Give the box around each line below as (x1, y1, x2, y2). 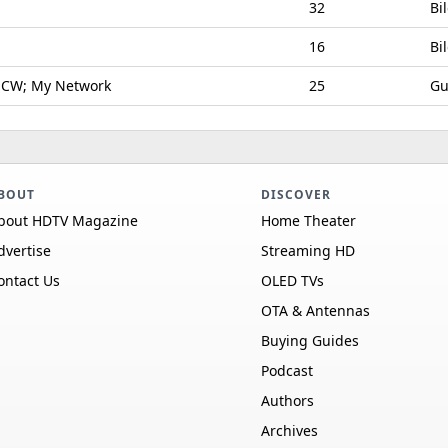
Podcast (260, 361, 313, 380)
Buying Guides (260, 331, 359, 350)
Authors (260, 391, 314, 410)
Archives (260, 421, 318, 440)
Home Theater (260, 211, 356, 230)
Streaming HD (260, 241, 355, 260)
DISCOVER (260, 186, 331, 203)
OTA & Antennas (260, 301, 370, 320)
